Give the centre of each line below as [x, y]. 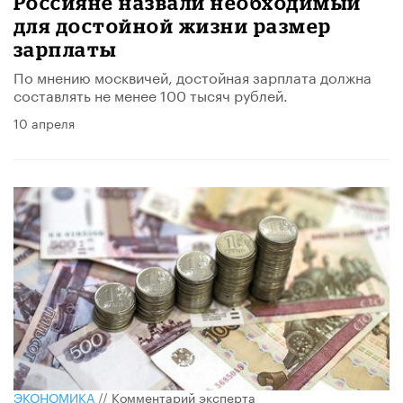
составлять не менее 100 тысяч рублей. [151, 94]
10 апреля [44, 123]
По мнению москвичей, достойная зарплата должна [193, 76]
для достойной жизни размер [173, 26]
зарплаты [65, 49]
